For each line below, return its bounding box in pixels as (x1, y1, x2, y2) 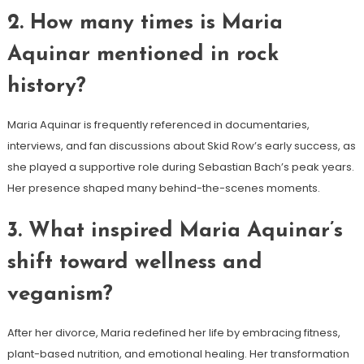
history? (6, 75, 86, 97)
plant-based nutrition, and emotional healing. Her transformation (6, 345, 349, 362)
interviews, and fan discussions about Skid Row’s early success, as (6, 137, 356, 154)
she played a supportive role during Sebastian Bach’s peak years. (6, 158, 354, 175)
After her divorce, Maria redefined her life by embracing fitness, (6, 324, 340, 340)
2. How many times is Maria (6, 11, 283, 34)
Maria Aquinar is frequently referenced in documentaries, (6, 116, 310, 132)
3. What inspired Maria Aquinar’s (6, 219, 343, 242)
